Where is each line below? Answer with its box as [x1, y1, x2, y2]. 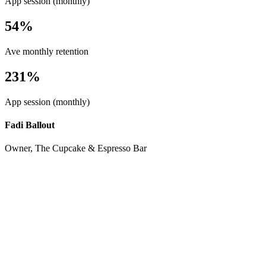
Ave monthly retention [5, 46, 88, 57]
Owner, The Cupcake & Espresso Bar [5, 143, 147, 154]
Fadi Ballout [5, 120, 55, 131]
